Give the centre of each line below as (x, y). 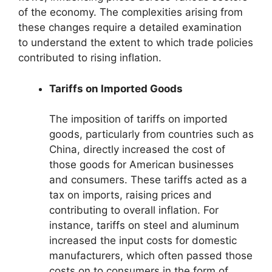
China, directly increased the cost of (137, 150)
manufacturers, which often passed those (151, 256)
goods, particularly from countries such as (151, 134)
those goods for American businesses (141, 165)
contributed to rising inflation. (90, 58)
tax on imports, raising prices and (131, 195)
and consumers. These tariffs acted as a (148, 180)
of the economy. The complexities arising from (131, 12)
